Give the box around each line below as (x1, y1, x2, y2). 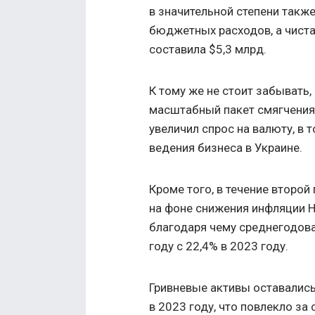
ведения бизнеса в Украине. (149, 140, 302, 155)
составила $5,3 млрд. (149, 41, 266, 56)
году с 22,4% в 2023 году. (149, 238, 288, 253)
